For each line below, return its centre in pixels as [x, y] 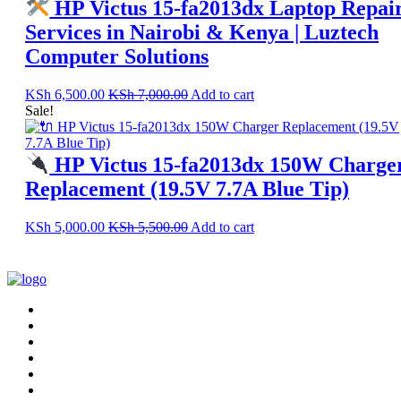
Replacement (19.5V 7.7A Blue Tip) [187, 189]
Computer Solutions [117, 56]
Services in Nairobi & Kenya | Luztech [202, 32]
